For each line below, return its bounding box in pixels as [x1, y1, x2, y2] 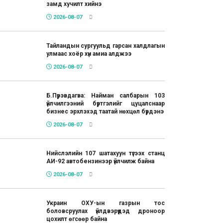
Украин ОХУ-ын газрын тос [46, 200, 165, 207]
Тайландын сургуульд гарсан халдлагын [46, 42, 165, 50]
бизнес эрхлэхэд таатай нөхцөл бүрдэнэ [46, 108, 164, 115]
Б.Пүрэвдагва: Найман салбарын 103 [46, 92, 165, 100]
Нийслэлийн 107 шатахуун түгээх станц [46, 150, 165, 157]
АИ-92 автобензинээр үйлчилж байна [46, 158, 154, 165]
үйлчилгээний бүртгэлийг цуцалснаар [46, 100, 165, 108]
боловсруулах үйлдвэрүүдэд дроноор [46, 208, 165, 215]
